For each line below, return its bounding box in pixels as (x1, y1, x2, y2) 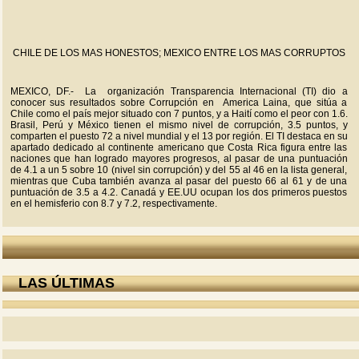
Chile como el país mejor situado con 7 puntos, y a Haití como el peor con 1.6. (10, 108, 348, 119)
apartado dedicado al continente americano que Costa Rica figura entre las (10, 142, 348, 153)
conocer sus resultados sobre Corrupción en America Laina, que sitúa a (10, 97, 348, 108)
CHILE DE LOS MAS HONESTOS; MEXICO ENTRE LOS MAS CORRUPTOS (12, 47, 345, 58)
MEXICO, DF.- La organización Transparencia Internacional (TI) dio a (10, 86, 348, 97)
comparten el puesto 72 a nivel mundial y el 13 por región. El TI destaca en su (10, 131, 348, 142)
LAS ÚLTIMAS (14, 275, 115, 291)
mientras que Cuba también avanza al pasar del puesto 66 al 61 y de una (10, 175, 348, 187)
